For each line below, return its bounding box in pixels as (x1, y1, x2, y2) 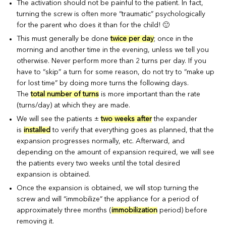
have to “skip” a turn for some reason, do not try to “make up (17, 68, 215, 76)
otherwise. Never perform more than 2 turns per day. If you (17, 57, 207, 65)
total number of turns (31, 90, 99, 98)
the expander (152, 115, 198, 123)
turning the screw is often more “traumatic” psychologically (17, 10, 206, 18)
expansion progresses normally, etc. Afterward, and (17, 137, 185, 145)
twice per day (110, 35, 154, 42)
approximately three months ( (17, 206, 112, 214)
